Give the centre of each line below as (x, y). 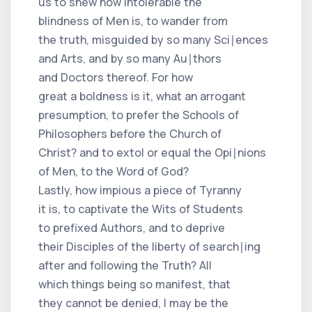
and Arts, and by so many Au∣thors (130, 58)
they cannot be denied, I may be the (133, 303)
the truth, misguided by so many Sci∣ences (153, 39)
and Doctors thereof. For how (116, 77)
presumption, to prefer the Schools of (139, 115)
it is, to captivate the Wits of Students (141, 209)
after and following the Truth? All (125, 265)
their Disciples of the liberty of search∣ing (149, 246)
